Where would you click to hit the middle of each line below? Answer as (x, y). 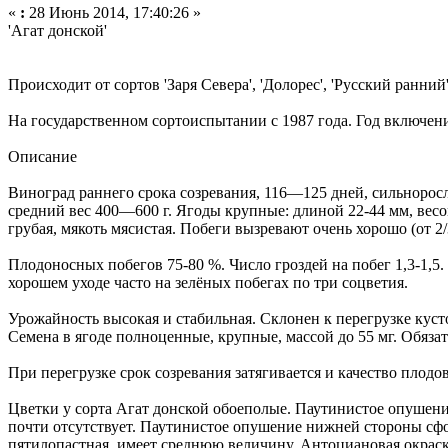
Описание (42, 157)
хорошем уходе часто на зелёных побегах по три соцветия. (208, 283)
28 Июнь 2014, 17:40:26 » (113, 13)
